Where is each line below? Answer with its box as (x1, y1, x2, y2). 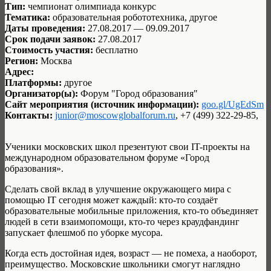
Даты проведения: (5, 22, 85, 33)
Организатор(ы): (5, 88, 80, 99)
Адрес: (5, 66, 34, 77)
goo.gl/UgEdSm (201, 99, 264, 109)
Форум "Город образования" (80, 88, 198, 99)
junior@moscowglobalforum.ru (55, 109, 175, 120)
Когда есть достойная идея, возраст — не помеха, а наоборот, (5, 247, 257, 258)
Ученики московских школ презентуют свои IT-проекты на (5, 141, 250, 152)
